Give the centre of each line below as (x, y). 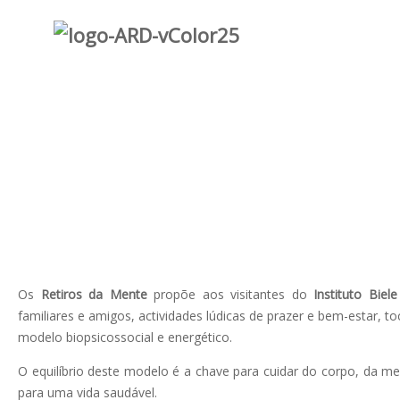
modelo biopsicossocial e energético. (125, 337)
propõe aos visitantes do (230, 294)
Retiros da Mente (94, 294)
